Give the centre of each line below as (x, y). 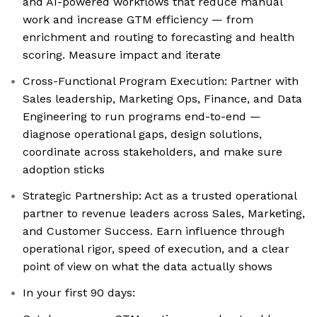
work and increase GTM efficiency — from (138, 20)
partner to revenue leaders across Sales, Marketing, (164, 214)
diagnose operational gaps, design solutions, (142, 134)
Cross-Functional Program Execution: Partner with (161, 81)
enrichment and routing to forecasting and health (158, 38)
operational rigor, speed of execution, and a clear (156, 249)
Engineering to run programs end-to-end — (142, 117)
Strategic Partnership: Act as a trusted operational (160, 196)
